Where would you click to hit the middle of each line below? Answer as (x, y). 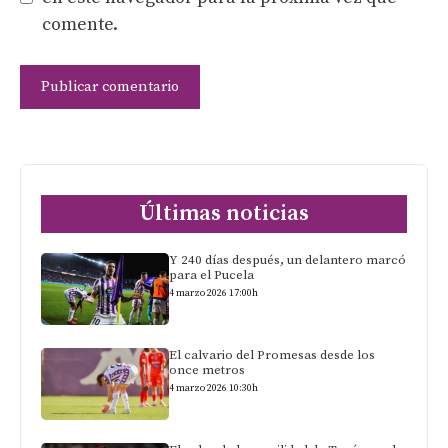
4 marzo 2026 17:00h (214, 292)
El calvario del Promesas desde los (272, 354)
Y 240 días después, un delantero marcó (288, 259)
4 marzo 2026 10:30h (214, 387)
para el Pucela (212, 274)
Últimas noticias (224, 213)
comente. (80, 24)
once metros (207, 369)
